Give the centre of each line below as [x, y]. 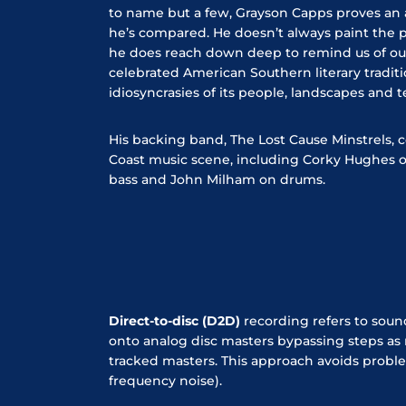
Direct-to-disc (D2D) [174, 320]
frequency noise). [165, 380]
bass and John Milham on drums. [219, 179]
